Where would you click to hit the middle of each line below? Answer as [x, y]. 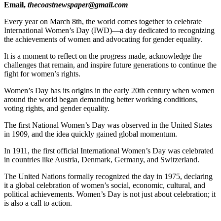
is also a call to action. [39, 203]
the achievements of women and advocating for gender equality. [103, 39]
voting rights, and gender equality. [57, 108]
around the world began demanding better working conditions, [101, 99]
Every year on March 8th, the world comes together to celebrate [103, 21]
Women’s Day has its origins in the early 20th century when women [109, 90]
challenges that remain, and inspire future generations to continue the [110, 65]
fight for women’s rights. [42, 74]
